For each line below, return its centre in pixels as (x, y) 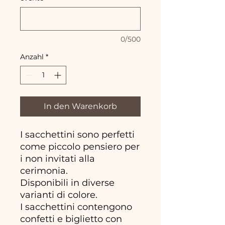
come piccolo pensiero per (80, 146)
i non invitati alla (58, 158)
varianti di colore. (59, 195)
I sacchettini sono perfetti (77, 134)
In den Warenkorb (80, 106)
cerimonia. (44, 171)
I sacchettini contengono (76, 207)
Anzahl (32, 57)
